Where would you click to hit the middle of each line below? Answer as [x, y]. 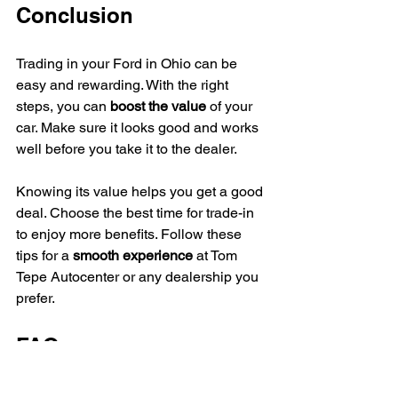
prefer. [36, 298]
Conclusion [75, 15]
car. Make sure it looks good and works [139, 127]
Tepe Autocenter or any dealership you [139, 276]
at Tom [217, 255]
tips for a [44, 255]
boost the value [158, 106]
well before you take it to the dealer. [127, 148]
